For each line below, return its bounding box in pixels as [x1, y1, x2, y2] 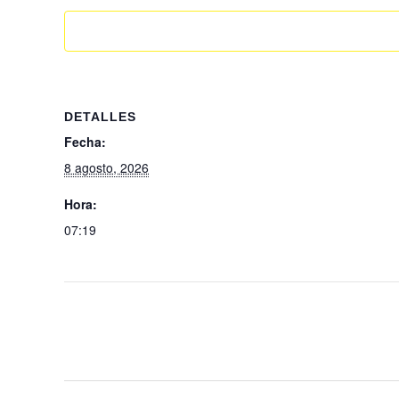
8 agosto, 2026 [64, 159, 149, 177]
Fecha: [64, 133, 106, 151]
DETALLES [64, 110, 136, 125]
